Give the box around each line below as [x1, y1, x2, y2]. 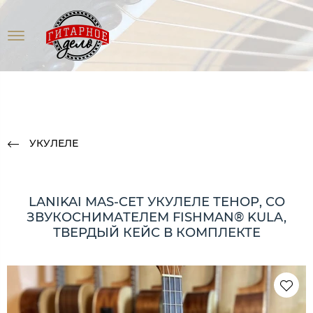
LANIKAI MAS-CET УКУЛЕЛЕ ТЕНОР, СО [28, 194, 285, 210]
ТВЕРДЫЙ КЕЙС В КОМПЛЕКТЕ [52, 224, 261, 240]
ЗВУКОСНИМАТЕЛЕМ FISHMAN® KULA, [27, 209, 286, 225]
